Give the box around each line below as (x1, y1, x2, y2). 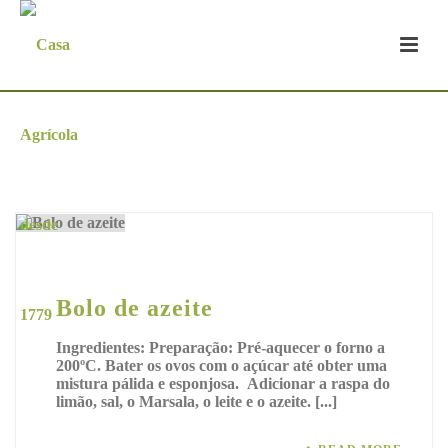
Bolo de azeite (56, 295, 213, 322)
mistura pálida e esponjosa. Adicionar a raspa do (56, 375, 390, 393)
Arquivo (15, 133, 93, 155)
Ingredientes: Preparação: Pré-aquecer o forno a (56, 339, 385, 357)
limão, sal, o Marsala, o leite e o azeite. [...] (56, 393, 337, 411)
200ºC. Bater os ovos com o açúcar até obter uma (56, 357, 387, 375)
